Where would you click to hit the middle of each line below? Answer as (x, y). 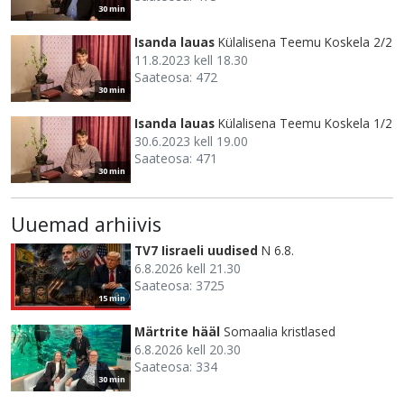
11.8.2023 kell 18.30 (191, 60)
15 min (112, 298)
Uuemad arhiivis (86, 224)
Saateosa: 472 (176, 77)
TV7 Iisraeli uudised (196, 250)
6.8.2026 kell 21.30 (188, 268)
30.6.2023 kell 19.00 (191, 141)
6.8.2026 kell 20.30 (188, 349)
